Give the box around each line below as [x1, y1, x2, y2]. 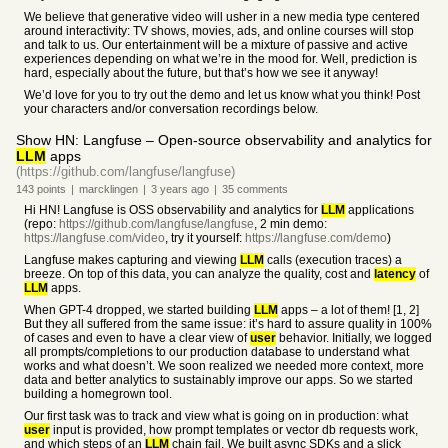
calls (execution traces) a [264, 253, 402, 267]
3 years [151, 183, 188, 195]
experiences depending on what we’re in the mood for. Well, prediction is [24, 52, 417, 66]
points [34, 183, 66, 195]
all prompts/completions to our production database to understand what [24, 345, 409, 359]
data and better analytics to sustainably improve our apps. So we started [24, 373, 413, 387]
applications [345, 203, 414, 217]
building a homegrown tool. [24, 387, 172, 401]
